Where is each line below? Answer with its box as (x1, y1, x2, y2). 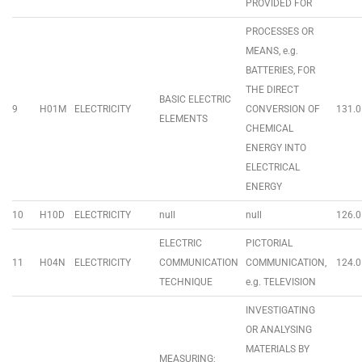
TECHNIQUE (159, 276, 213, 288)
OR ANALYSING (246, 324, 312, 335)
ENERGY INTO (246, 142, 306, 154)
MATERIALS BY (246, 343, 309, 355)
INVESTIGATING (246, 305, 315, 316)
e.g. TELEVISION (246, 276, 316, 288)
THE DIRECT (246, 84, 299, 95)
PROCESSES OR (246, 26, 314, 37)
